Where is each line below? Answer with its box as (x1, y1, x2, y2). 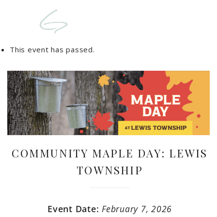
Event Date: (47, 203, 102, 215)
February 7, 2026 (102, 203, 172, 215)
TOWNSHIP (77, 163, 143, 178)
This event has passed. (10, 45, 95, 54)
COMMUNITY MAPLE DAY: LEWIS (12, 146, 208, 161)
